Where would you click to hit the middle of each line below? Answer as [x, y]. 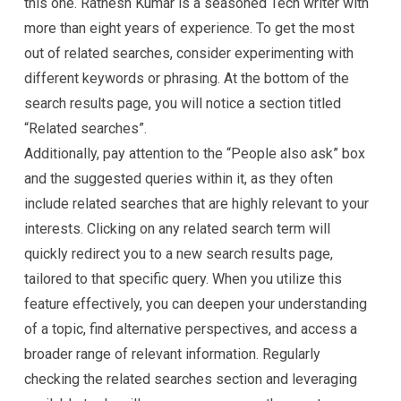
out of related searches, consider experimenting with [189, 53]
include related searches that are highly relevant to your [196, 204]
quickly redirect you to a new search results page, [179, 254]
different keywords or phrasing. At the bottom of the [187, 78]
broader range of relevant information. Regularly [172, 354]
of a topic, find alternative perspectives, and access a [191, 329]
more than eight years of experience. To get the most [189, 28]
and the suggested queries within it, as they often [179, 179]
